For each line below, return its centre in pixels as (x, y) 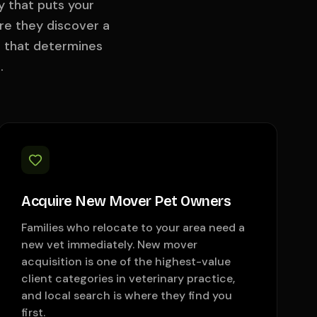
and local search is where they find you (127, 295)
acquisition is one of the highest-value (126, 261)
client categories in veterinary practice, (128, 278)
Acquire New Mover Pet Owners (126, 201)
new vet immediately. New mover (110, 244)
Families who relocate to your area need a (133, 227)
